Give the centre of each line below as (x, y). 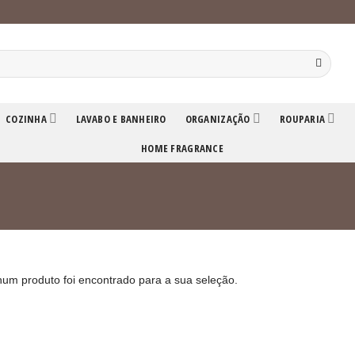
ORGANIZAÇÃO (218, 118)
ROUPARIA (303, 118)
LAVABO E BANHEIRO (121, 118)
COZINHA (26, 118)
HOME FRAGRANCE (182, 148)
